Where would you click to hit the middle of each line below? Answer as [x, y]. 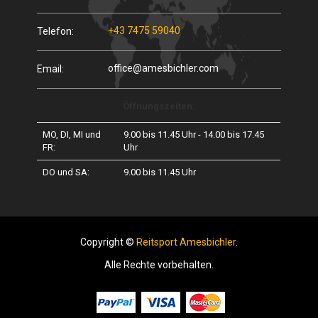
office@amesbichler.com [164, 68]
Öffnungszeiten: [159, 106]
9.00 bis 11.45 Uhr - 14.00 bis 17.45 [194, 135]
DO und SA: [66, 172]
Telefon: [56, 31]
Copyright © [108, 242]
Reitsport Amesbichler [186, 242]
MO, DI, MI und [72, 135]
